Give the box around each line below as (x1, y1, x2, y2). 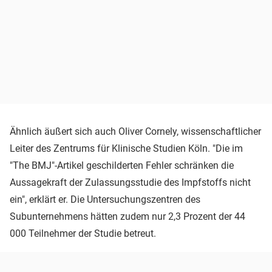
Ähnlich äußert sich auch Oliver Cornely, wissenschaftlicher (10, 126, 261, 138)
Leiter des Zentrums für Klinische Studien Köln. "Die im (10, 143, 243, 155)
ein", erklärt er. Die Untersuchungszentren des (10, 194, 200, 206)
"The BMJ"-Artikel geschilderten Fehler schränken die (10, 160, 234, 172)
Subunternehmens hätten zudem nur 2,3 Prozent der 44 (10, 211, 245, 223)
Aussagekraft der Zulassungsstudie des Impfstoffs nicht (10, 177, 251, 189)
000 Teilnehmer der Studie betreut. (10, 228, 156, 240)
